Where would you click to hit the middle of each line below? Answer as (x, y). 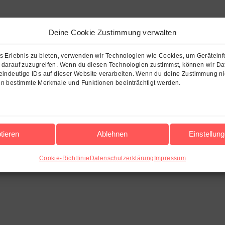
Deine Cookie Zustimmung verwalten (113, 32)
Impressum (170, 158)
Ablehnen (113, 134)
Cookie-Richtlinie (64, 158)
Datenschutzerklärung (122, 158)
